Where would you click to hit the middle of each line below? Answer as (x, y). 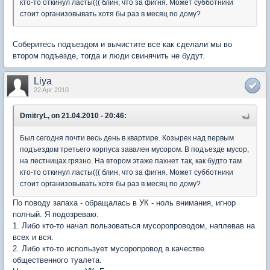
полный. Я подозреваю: (56, 215)
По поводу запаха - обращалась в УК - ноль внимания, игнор (124, 203)
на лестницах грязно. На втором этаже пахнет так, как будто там (131, 161)
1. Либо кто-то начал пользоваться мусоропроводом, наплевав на (134, 226)
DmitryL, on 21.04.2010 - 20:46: (73, 116)
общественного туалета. (57, 260)
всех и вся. (33, 237)
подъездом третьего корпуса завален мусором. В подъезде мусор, (134, 150)
